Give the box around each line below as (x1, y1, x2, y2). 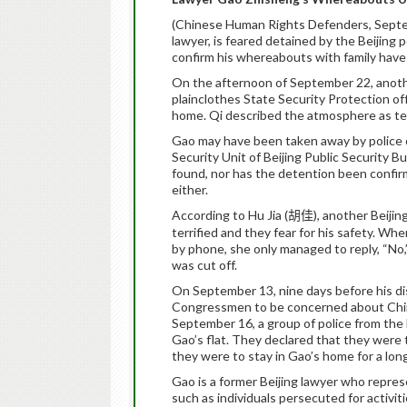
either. (172, 182, 208, 197)
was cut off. (172, 257, 237, 273)
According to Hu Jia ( (172, 207, 288, 223)
